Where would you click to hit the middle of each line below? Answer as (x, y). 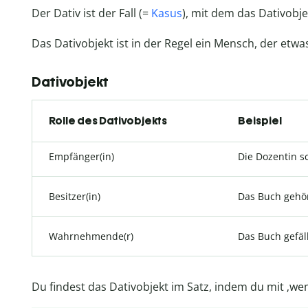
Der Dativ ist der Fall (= (91, 13)
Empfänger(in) (81, 156)
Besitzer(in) (75, 196)
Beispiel (260, 120)
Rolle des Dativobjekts (108, 120)
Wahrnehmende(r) (91, 236)
